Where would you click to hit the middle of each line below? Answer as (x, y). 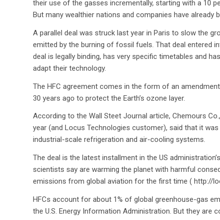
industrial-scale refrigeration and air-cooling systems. (119, 140)
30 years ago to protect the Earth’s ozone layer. (109, 98)
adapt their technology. (69, 68)
